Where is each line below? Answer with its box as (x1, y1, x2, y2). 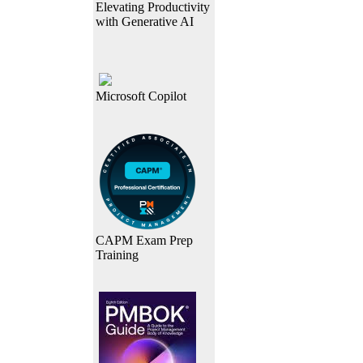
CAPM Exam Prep (96, 233, 193, 247)
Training (96, 248, 139, 262)
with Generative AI (96, 15, 194, 28)
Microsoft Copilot (96, 89, 186, 103)
